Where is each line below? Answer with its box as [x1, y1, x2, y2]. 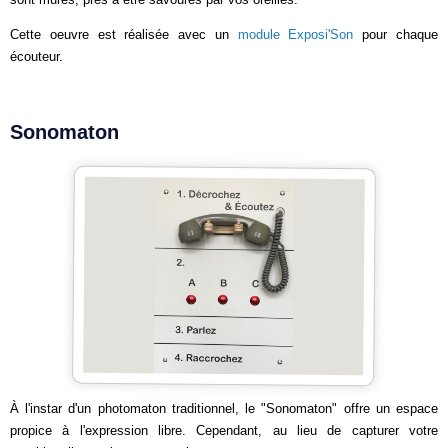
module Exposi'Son [237, 27, 354, 42]
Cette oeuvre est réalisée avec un [10, 27, 238, 42]
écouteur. [10, 49, 63, 64]
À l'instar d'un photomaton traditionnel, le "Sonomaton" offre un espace [10, 401, 438, 416]
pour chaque [353, 27, 439, 42]
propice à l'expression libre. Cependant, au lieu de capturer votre [10, 423, 438, 438]
